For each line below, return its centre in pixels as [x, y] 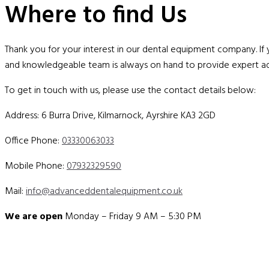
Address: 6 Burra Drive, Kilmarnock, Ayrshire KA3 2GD [110, 116]
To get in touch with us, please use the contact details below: [130, 90]
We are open [34, 216]
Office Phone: [33, 141]
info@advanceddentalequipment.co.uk [104, 191]
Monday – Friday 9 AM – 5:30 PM [133, 216]
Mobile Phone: [36, 166]
